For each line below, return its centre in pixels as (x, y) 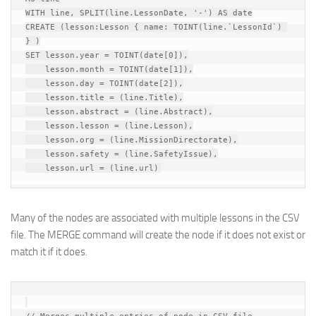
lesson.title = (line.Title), (35, 97)
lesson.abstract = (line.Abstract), (35, 111)
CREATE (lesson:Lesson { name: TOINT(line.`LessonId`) (154, 27)
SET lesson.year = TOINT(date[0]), (107, 55)
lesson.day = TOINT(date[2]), (35, 83)
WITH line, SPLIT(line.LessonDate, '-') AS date (139, 13)
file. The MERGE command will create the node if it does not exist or (158, 235)
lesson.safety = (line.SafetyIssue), (35, 154)
